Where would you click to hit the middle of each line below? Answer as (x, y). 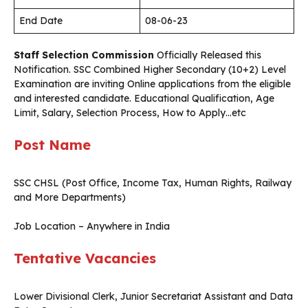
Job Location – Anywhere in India (92, 227)
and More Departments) (70, 198)
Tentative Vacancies (85, 258)
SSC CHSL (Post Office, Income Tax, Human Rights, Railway (153, 183)
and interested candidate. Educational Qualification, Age (144, 99)
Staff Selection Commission (85, 55)
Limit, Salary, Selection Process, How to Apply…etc (130, 113)
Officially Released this (209, 55)
